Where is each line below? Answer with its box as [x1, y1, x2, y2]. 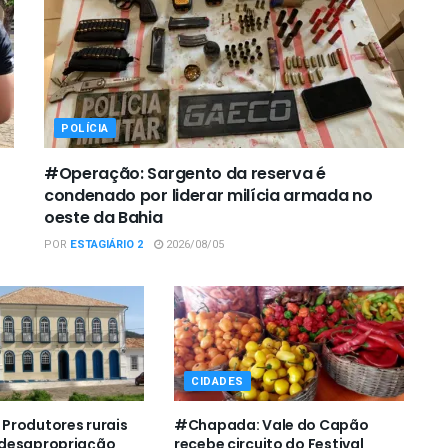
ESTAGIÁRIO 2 [70, 236, 143, 254]
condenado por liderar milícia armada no [44, 184, 373, 208]
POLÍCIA [61, 120, 109, 138]
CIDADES [190, 373, 244, 391]
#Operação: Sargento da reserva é [44, 162, 326, 186]
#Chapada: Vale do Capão [173, 415, 369, 436]
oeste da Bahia [44, 206, 163, 230]
